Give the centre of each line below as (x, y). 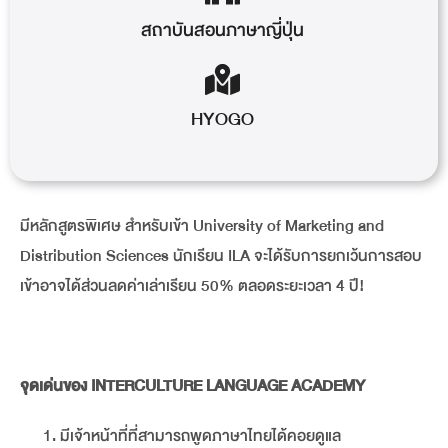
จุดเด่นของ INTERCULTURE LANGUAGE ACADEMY (192, 386)
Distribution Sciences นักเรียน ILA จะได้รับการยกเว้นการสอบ (221, 256)
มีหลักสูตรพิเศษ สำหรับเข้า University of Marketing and (202, 226)
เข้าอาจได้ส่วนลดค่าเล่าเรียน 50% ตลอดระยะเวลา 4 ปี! (192, 286)
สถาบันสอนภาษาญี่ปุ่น (222, 31)
